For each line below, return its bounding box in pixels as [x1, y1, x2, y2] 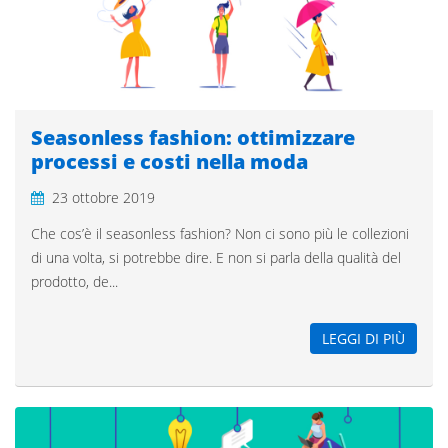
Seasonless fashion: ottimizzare [31, 123, 355, 151]
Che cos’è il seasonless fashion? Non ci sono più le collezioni [31, 223, 409, 243]
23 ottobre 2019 [52, 187, 155, 207]
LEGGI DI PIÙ [322, 328, 405, 348]
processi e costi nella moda [31, 147, 308, 175]
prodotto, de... [31, 271, 118, 291]
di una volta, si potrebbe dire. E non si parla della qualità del [31, 247, 401, 267]
